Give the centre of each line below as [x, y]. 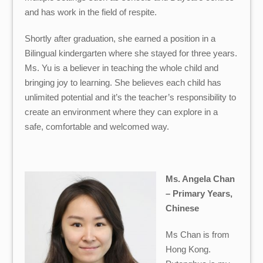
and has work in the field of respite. [91, 12]
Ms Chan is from [197, 234]
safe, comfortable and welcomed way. [97, 126]
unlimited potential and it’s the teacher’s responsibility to [131, 97]
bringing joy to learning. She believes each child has [123, 82]
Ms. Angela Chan [200, 179]
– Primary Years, [199, 194]
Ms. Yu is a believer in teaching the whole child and [122, 68]
